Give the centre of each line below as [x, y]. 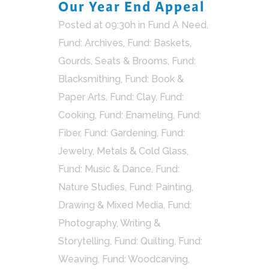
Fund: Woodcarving [145, 259]
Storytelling [84, 241]
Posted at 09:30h [97, 25]
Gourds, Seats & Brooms [113, 61]
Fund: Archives [91, 43]
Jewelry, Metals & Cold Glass [122, 151]
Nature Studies [92, 187]
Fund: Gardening [120, 133]
